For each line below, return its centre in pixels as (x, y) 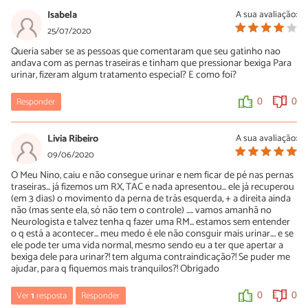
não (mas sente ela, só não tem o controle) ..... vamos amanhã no (141, 211)
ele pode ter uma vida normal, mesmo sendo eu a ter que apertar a (147, 246)
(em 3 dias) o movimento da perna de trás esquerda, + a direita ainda (151, 199)
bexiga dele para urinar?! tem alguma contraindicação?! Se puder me (151, 257)
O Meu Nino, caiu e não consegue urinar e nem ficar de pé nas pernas (152, 176)
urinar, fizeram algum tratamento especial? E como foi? (124, 75)
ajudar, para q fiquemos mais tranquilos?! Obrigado (115, 269)
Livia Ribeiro (73, 139)
